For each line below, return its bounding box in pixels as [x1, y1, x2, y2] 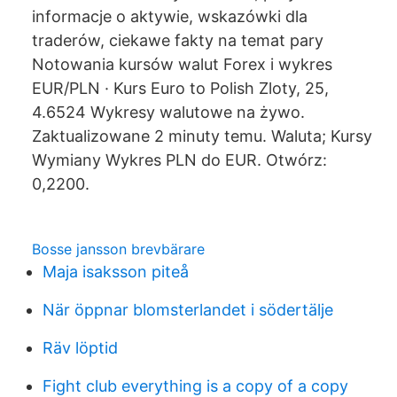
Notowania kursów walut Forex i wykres [32, 55, 332, 74]
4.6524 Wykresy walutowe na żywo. [32, 103, 305, 121]
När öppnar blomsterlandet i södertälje [43, 300, 333, 319]
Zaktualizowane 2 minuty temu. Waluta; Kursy [32, 127, 372, 145]
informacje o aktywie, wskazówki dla [32, 7, 307, 26]
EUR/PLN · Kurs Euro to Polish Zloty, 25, [32, 79, 329, 97]
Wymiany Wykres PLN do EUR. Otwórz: [32, 151, 327, 169]
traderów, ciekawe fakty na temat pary [32, 31, 323, 50]
